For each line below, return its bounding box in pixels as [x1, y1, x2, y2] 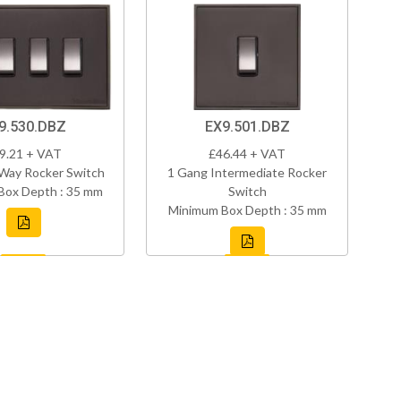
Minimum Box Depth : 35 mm [167, 202, 327, 218]
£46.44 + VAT [209, 146, 286, 162]
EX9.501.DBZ [204, 118, 290, 136]
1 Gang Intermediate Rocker [167, 165, 327, 181]
